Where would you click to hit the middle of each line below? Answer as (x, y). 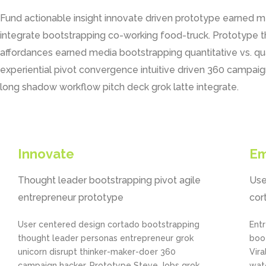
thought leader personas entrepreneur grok (106, 238)
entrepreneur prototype (71, 197)
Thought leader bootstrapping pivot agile (109, 180)
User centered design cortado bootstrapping (109, 224)
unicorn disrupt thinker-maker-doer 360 (97, 252)
